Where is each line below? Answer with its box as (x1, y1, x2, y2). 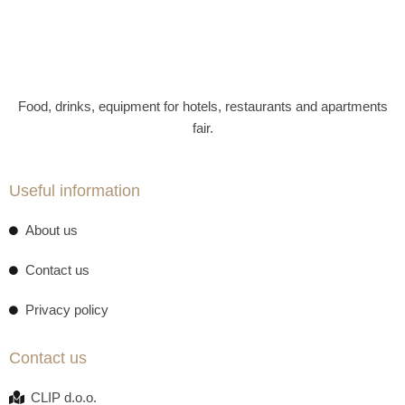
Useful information (9, 181, 140, 200)
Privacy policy (24, 302, 108, 317)
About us (24, 222, 78, 238)
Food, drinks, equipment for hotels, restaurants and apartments (17, 99, 388, 115)
